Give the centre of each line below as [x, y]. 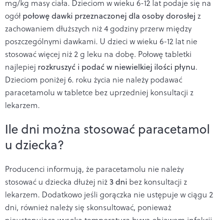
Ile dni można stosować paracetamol [107, 129]
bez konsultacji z [157, 181]
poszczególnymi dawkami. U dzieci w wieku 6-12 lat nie [101, 41]
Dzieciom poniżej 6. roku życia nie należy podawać [94, 79]
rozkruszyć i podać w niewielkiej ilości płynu [117, 67]
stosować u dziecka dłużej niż [57, 181]
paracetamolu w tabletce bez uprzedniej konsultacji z [99, 92]
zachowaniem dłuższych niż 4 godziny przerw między [98, 28]
